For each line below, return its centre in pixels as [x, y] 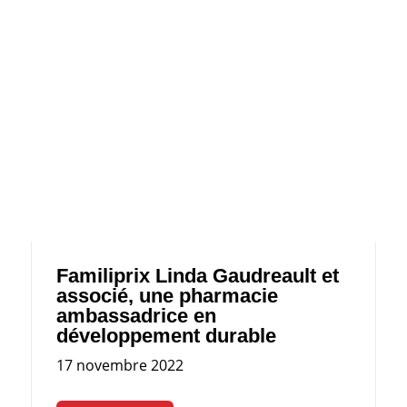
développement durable [169, 336]
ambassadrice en [136, 316]
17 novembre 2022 [119, 366]
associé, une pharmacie [167, 296]
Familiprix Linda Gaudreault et [197, 276]
